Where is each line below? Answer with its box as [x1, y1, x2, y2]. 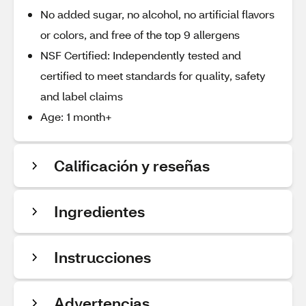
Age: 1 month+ [40, 109, 112, 124]
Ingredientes [54, 201, 145, 221]
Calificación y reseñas [54, 156, 210, 176]
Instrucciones [54, 247, 151, 267]
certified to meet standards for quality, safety [40, 68, 266, 83]
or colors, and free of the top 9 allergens [40, 27, 240, 42]
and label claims [40, 89, 123, 103]
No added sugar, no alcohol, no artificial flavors [40, 7, 275, 21]
